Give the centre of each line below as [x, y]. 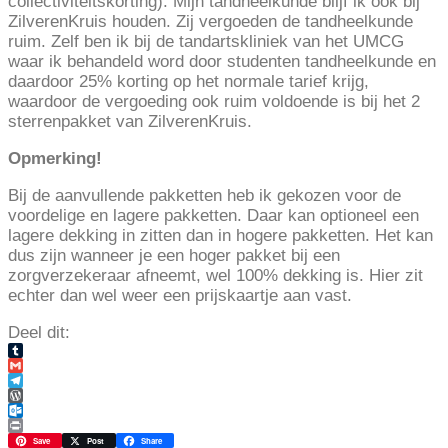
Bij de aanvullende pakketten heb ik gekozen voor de [204, 196]
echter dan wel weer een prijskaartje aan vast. [180, 296]
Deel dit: [39, 333]
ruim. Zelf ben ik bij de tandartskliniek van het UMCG [206, 42]
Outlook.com [55, 426]
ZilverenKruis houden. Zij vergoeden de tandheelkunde [210, 22]
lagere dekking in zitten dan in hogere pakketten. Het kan [220, 236]
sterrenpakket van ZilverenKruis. [130, 122]
